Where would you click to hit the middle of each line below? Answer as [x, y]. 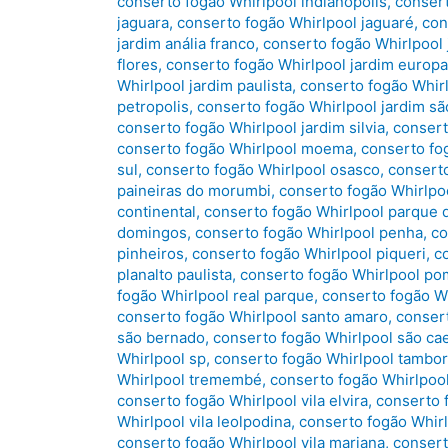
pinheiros [150, 254]
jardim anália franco [186, 44]
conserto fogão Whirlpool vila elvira [242, 401]
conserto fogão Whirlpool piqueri [309, 254]
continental [156, 212]
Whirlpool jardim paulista [204, 86]
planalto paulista [174, 275]
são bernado [161, 338]
